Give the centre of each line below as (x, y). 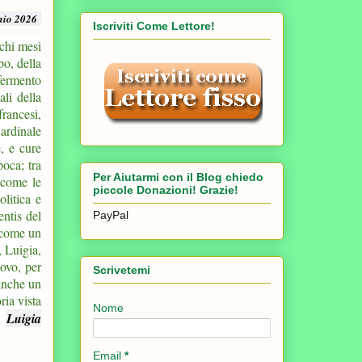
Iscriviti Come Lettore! (154, 26)
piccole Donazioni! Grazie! (166, 189)
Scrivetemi (122, 270)
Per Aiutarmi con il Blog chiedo (178, 177)
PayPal (111, 215)
